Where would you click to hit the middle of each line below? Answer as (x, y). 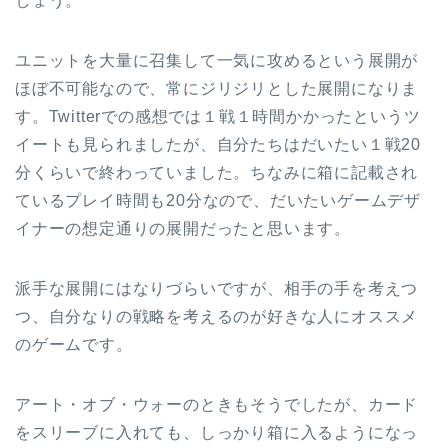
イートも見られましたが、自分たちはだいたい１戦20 (218, 144)
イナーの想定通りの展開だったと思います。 (183, 228)
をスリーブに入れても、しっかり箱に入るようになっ (217, 432)
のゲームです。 (74, 344)
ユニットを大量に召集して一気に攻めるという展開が (217, 60)
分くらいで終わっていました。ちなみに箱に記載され (217, 172)
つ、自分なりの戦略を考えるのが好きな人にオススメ (217, 316)
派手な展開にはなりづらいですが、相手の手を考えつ (217, 288)
